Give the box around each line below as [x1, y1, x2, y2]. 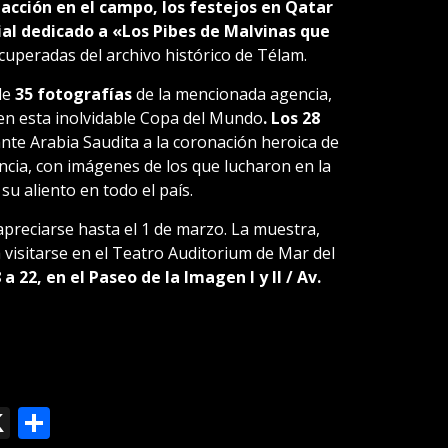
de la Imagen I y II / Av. [140, 265, 321, 288]
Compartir [49, 400, 202, 444]
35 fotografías [14, 82, 132, 105]
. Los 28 [262, 106, 320, 129]
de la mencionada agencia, [131, 82, 332, 105]
